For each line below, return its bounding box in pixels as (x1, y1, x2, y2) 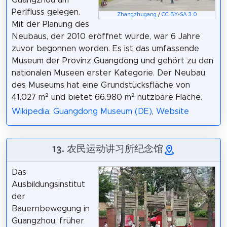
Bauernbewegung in (11, 205, 90, 213)
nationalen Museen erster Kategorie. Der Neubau (11, 68, 205, 77)
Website (156, 107, 189, 116)
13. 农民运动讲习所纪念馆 (52, 142, 163, 155)
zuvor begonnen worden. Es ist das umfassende (11, 44, 199, 53)
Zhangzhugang (117, 12, 157, 17)
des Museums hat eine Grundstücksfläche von (11, 81, 190, 89)
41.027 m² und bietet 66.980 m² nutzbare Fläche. (11, 93, 202, 101)
